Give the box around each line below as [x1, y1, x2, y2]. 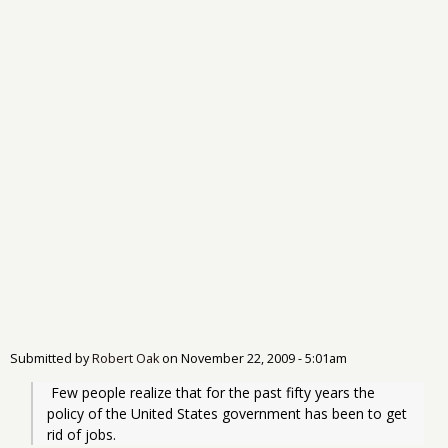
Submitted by [10, 349, 92, 367]
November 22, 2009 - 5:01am [181, 349, 347, 367]
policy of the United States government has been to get [47, 403, 407, 423]
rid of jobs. [47, 424, 120, 444]
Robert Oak [92, 349, 159, 367]
